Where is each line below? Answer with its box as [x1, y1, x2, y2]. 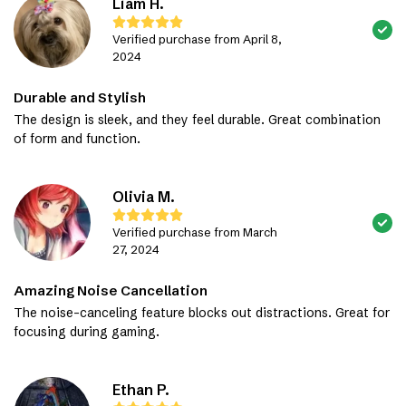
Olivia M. [111, 187, 175, 206]
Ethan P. [111, 380, 169, 399]
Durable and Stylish [14, 89, 146, 107]
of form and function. [14, 130, 140, 148]
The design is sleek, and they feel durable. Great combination [14, 111, 381, 129]
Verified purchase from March [111, 224, 277, 239]
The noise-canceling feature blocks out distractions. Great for [14, 304, 390, 322]
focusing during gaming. [14, 324, 159, 341]
